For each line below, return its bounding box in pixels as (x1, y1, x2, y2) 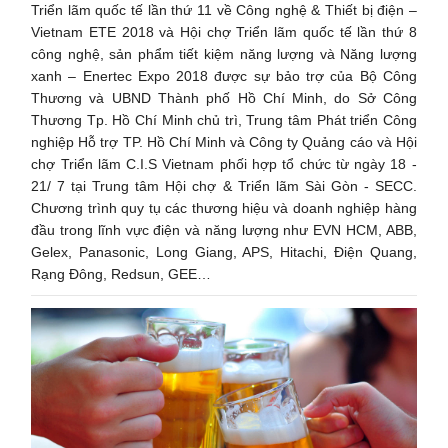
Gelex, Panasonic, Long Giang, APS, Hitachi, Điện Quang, (31, 243, 417, 260)
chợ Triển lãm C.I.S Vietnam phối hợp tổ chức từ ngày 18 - (31, 155, 417, 172)
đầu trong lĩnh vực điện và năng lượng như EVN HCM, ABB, (31, 221, 417, 238)
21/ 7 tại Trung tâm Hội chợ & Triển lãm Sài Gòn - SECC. (31, 177, 417, 194)
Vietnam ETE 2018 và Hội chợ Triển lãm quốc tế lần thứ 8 (31, 23, 417, 40)
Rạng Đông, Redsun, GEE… (31, 265, 216, 282)
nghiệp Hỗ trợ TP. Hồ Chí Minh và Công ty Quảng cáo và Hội (31, 133, 417, 150)
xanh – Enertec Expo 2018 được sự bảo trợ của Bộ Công (31, 67, 417, 84)
